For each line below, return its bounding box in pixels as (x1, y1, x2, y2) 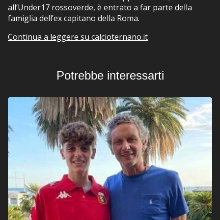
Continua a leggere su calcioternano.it (8, 31, 148, 42)
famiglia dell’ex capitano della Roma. (8, 12, 139, 24)
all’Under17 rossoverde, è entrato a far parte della (8, 1, 192, 13)
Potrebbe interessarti (56, 68, 164, 82)
